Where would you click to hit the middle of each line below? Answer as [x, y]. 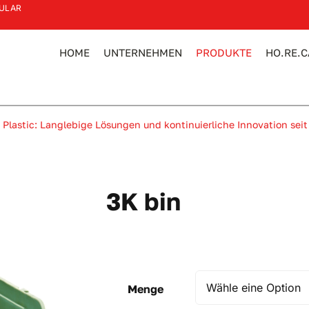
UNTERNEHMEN [143, 52]
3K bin [143, 201]
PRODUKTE [224, 52]
